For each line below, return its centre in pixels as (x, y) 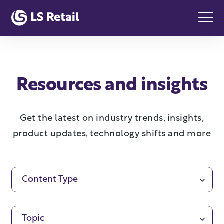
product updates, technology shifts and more (112, 134)
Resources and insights (112, 86)
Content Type (50, 180)
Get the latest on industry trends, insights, (112, 119)
